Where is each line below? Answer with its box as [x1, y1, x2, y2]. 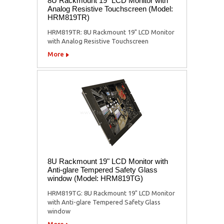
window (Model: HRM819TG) [47, 173, 143, 182]
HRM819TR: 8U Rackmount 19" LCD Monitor [47, 28, 174, 35]
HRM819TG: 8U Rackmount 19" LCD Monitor [47, 189, 175, 196]
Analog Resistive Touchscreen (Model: [47, 4, 173, 13]
